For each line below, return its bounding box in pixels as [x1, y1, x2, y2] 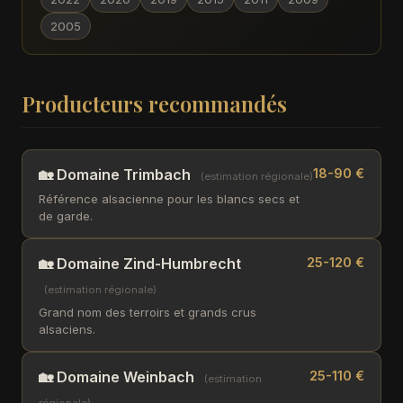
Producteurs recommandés [22, 89, 287, 118]
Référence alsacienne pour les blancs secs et [39, 192, 300, 206]
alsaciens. [39, 322, 95, 336]
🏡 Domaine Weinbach [39, 368, 194, 386]
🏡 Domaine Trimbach [39, 166, 191, 184]
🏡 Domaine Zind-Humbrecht [39, 255, 241, 273]
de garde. [39, 209, 93, 223]
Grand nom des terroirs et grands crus [39, 305, 256, 319]
